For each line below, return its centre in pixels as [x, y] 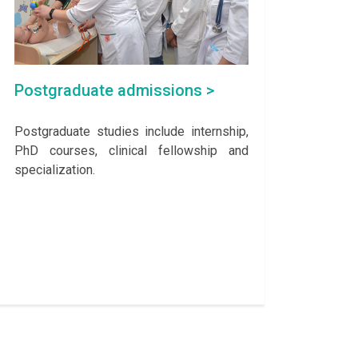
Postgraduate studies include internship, [131, 132]
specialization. [55, 170]
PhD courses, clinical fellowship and [131, 151]
